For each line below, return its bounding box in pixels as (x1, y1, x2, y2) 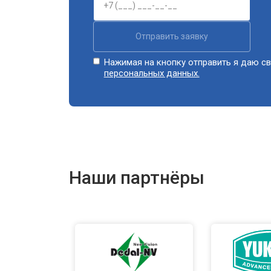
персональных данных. (103, 67, 200, 79)
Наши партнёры (69, 166, 204, 188)
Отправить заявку (135, 31, 208, 41)
